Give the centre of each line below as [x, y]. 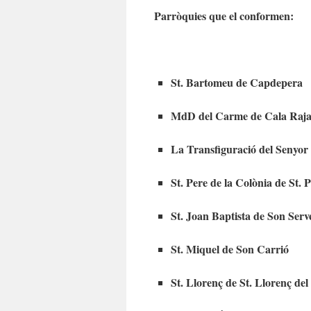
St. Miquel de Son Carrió [230, 249]
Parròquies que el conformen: [224, 15]
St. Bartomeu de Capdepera [237, 82]
